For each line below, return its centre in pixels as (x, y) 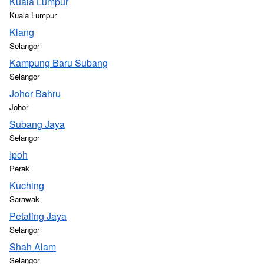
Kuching (27, 185)
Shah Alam (33, 247)
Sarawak (24, 199)
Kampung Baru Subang (59, 63)
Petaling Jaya (38, 216)
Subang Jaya (37, 124)
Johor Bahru (35, 93)
